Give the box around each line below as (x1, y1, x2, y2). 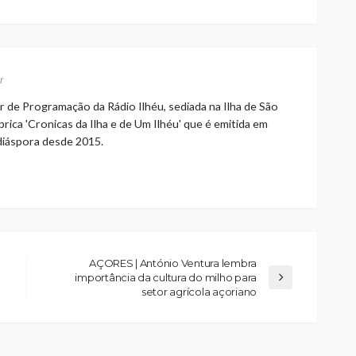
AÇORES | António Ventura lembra (89, 257, 257, 270)
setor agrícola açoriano (141, 285, 257, 299)
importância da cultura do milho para (75, 271, 257, 284)
